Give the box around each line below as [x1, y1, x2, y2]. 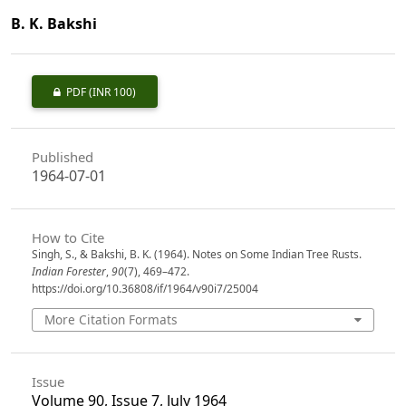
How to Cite [31, 228, 104, 247]
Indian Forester [31, 264, 106, 280]
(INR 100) [88, 83, 136, 100]
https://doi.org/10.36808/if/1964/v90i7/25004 [31, 281, 258, 297]
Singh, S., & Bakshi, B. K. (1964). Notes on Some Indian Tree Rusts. [31, 246, 362, 263]
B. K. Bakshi [11, 13, 97, 34]
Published [31, 148, 93, 167]
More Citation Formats [44, 311, 179, 329]
